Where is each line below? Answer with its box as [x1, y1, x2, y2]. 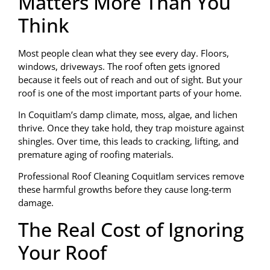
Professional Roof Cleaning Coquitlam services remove [18, 170, 244, 183]
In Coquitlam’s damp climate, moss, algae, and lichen [18, 108, 237, 121]
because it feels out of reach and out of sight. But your [18, 73, 242, 86]
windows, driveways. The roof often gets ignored [18, 60, 220, 72]
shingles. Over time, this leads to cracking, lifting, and [18, 135, 239, 148]
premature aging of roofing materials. [18, 148, 174, 161]
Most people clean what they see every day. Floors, [18, 46, 229, 59]
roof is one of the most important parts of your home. [18, 86, 242, 99]
